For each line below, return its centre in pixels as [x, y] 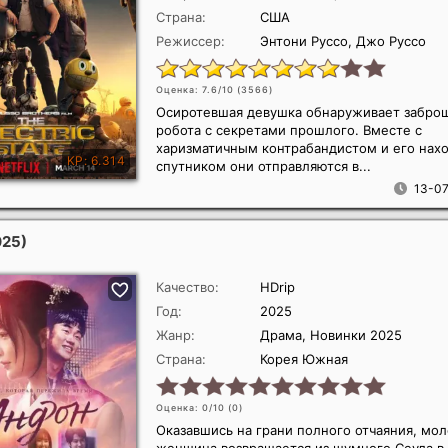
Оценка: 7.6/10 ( [198, 89]
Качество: [187, 287]
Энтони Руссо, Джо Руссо [343, 41]
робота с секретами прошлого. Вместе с [289, 130]
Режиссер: [190, 41]
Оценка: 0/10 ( [194, 407]
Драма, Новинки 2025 [331, 335]
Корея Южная [304, 359]
